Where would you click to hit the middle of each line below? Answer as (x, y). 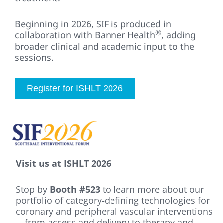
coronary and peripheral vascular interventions (114, 211)
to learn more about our (152, 189)
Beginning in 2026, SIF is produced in (93, 24)
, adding (178, 35)
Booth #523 (75, 189)
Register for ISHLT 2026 (75, 88)
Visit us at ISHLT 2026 (63, 163)
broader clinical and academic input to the (105, 47)
